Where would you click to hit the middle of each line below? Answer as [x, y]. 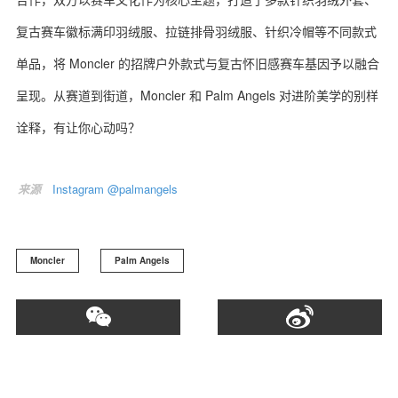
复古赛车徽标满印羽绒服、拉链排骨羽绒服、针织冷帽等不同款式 [196, 31]
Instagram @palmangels [115, 189]
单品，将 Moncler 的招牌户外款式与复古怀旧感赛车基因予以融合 [198, 63]
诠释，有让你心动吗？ [78, 127]
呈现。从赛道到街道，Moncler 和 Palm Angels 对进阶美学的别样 [197, 95]
